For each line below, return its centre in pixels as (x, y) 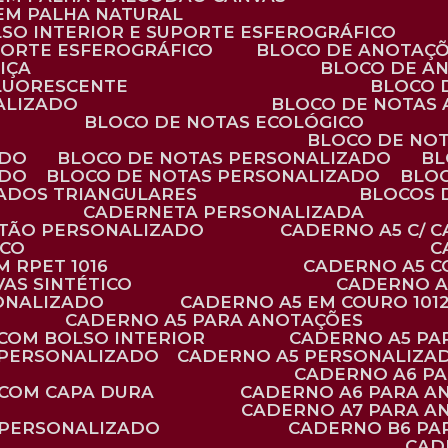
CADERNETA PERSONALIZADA (230, 212)
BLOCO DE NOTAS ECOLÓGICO (230, 122)
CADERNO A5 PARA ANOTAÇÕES (219, 320)
